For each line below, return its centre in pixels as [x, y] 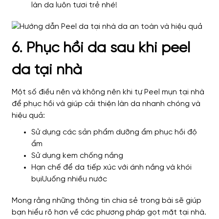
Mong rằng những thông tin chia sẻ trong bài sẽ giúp [107, 201]
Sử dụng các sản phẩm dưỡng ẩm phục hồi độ [114, 132]
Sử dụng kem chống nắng [77, 156]
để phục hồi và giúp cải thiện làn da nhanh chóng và [106, 104]
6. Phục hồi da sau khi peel [101, 49]
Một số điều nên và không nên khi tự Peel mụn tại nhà [108, 92]
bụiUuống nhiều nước [69, 179]
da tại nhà [47, 71]
